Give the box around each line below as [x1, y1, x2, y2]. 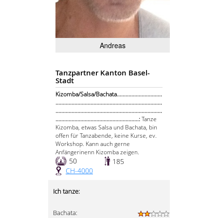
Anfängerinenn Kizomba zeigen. [55, 148, 139, 157]
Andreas [100, 40, 126, 51]
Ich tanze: [53, 187, 80, 196]
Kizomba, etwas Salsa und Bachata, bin [55, 123, 157, 132]
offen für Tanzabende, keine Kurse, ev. [55, 131, 157, 140]
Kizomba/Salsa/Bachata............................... [55, 90, 162, 99]
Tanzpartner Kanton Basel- [55, 68, 150, 78]
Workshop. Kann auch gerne [55, 140, 130, 148]
